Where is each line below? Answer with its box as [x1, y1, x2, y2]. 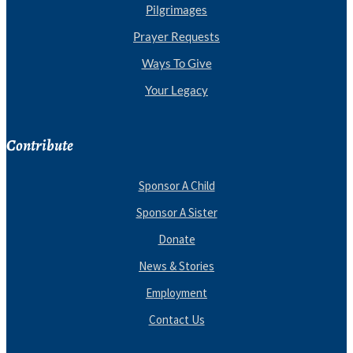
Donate [158, 232, 195, 247]
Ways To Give [141, 56, 212, 71]
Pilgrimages [146, 2, 207, 17]
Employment [146, 285, 207, 300]
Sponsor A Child [138, 178, 215, 193]
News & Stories [139, 258, 214, 273]
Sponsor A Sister [136, 205, 217, 220]
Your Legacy [145, 83, 208, 98]
